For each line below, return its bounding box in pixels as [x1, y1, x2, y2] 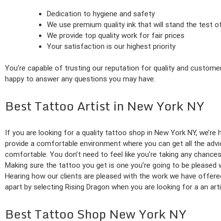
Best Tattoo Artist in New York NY [5, 96, 204, 116]
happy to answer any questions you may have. [5, 74, 155, 84]
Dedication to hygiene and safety [47, 9, 155, 18]
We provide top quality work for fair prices [47, 31, 184, 40]
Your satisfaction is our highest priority [47, 41, 176, 51]
